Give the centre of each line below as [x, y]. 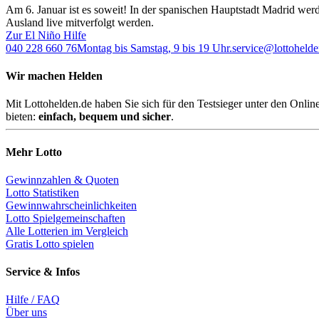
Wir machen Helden [54, 76]
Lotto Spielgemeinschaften [66, 218]
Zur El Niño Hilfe [46, 35]
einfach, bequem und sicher [105, 117]
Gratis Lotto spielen [50, 244]
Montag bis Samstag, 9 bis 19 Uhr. [155, 48]
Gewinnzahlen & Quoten [62, 179]
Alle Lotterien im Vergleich [67, 231]
